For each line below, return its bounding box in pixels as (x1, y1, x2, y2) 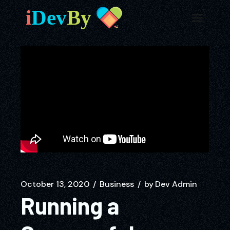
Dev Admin (155, 178, 198, 189)
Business (100, 178, 135, 189)
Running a (21, 191, 120, 219)
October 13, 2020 (21, 178, 90, 189)
